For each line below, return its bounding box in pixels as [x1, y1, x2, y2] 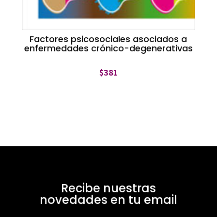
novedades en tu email [39, 191, 177, 208]
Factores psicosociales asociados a [30, 32, 187, 45]
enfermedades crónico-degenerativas [24, 42, 193, 54]
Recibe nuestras [61, 180, 156, 196]
